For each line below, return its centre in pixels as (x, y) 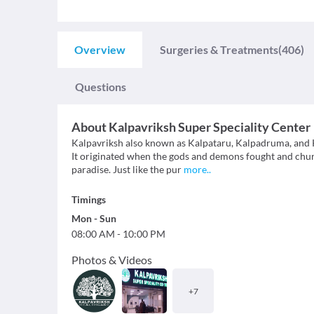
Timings (89, 200)
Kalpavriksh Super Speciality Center (210, 127)
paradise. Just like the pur (127, 170)
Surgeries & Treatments (219, 50)
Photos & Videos (112, 260)
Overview (100, 50)
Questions (101, 87)
